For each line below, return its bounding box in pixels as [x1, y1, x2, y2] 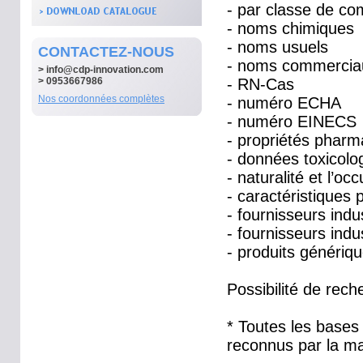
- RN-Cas [227, 75, 294, 93]
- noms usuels [227, 38, 328, 56]
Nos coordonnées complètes [38, 93, 164, 105]
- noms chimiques [227, 19, 354, 37]
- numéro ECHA [227, 94, 341, 112]
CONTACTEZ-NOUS [38, 44, 174, 60]
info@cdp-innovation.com [46, 64, 164, 75]
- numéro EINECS [227, 113, 357, 130]
